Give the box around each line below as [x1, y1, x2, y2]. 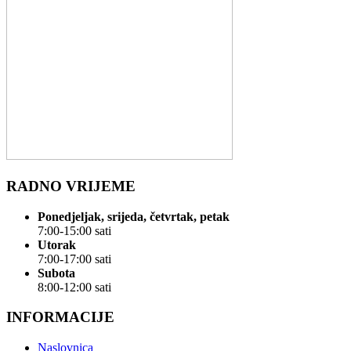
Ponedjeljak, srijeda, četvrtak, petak [38, 209, 230, 223]
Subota [38, 266, 75, 280]
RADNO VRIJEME [6, 177, 136, 194]
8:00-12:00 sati [38, 280, 111, 294]
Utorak [38, 237, 76, 251]
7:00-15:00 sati [38, 223, 111, 237]
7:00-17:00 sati [38, 251, 111, 266]
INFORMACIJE [6, 309, 114, 326]
